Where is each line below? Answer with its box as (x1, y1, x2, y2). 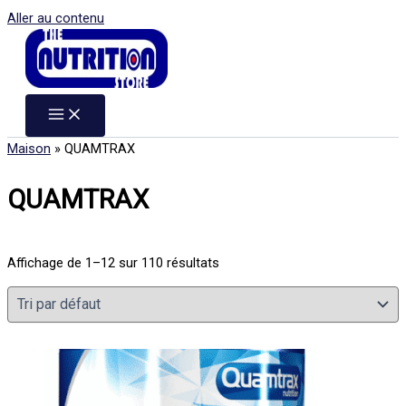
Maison (7, 140, 51, 157)
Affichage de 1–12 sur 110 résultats (7, 254, 219, 271)
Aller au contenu (7, 10, 104, 26)
